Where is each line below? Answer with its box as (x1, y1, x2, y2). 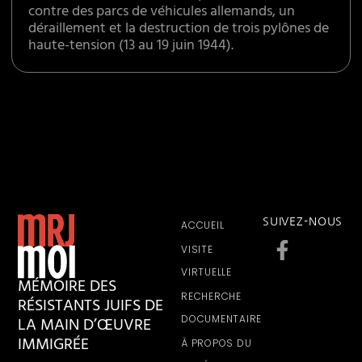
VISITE (181, 242, 213, 257)
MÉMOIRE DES (18, 273, 117, 304)
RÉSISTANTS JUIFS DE (18, 293, 164, 323)
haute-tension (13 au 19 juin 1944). (28, 33, 234, 61)
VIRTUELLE (181, 265, 232, 280)
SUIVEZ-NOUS (262, 216, 343, 228)
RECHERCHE (181, 289, 242, 304)
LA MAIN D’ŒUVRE (18, 312, 152, 343)
